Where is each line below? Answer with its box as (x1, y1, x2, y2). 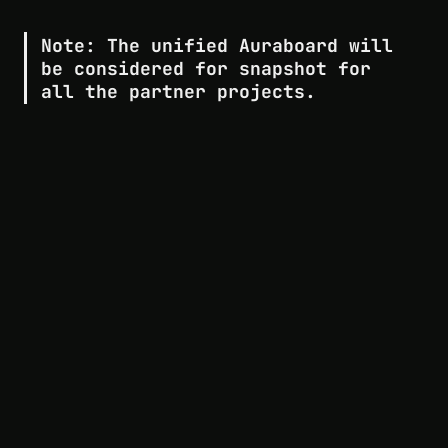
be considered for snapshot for (40, 56, 371, 80)
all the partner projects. (40, 79, 316, 103)
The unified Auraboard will (95, 33, 393, 57)
